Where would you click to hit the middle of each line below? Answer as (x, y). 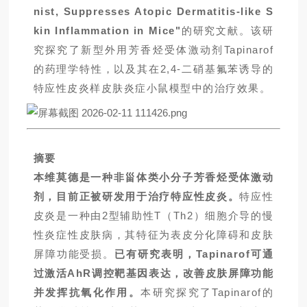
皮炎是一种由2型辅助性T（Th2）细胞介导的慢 (153, 216)
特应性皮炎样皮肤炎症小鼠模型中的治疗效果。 (152, 88)
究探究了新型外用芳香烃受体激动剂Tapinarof (153, 50)
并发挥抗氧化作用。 (87, 293)
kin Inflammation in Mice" (107, 31)
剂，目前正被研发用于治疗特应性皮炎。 (136, 197)
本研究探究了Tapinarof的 (207, 293)
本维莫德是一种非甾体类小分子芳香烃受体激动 (153, 177)
